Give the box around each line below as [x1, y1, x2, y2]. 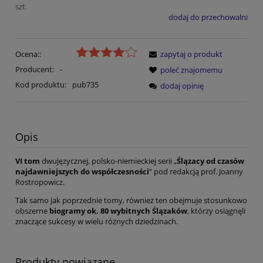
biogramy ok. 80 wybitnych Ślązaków [49, 205, 187, 216]
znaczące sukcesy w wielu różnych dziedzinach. [15, 215, 178, 227]
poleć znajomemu [160, 65, 222, 76]
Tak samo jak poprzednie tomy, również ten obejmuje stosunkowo [15, 194, 247, 205]
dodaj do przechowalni [168, 11, 248, 22]
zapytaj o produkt [160, 49, 222, 60]
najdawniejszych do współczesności [15, 166, 149, 177]
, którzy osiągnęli [187, 205, 245, 216]
